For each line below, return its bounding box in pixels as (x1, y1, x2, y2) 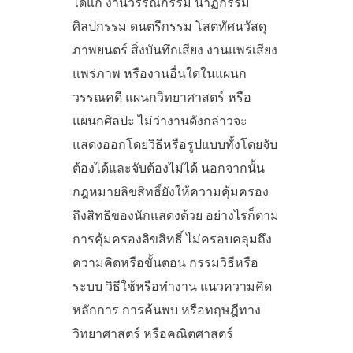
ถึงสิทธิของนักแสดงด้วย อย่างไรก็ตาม (72, 206, 279, 224)
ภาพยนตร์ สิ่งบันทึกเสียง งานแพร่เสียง (72, 40, 277, 58)
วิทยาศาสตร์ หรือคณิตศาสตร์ (72, 324, 233, 342)
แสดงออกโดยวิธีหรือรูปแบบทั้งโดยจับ (72, 135, 277, 153)
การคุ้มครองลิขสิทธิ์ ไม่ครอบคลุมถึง (72, 229, 272, 247)
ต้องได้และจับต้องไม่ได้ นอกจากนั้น (72, 158, 265, 176)
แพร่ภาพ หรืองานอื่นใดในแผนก (72, 64, 247, 82)
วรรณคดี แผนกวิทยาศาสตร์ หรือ (72, 87, 251, 106)
